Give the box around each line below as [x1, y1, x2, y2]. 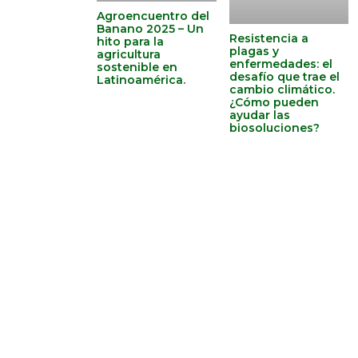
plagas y [229, 43, 279, 58]
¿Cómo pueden [229, 94, 319, 109]
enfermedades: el [229, 56, 332, 71]
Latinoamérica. [97, 73, 185, 88]
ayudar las [229, 107, 290, 122]
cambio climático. [229, 82, 335, 97]
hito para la [97, 34, 164, 50]
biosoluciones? [229, 120, 320, 135]
